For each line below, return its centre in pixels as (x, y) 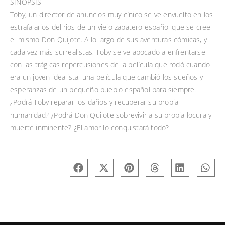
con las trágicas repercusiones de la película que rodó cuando (110, 65)
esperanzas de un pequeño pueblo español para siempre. (103, 90)
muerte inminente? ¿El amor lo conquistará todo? (90, 128)
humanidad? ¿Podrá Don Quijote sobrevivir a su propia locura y (111, 115)
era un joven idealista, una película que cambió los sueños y (107, 77)
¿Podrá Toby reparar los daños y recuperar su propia (94, 102)
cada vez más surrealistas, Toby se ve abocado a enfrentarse (108, 52)
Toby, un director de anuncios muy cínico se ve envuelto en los (112, 15)
